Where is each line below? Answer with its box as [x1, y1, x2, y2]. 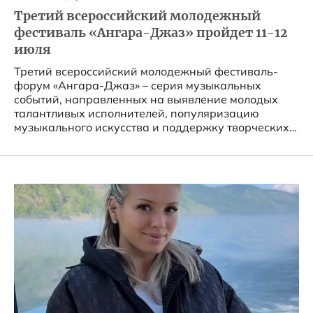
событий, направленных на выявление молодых [14, 92, 278, 106]
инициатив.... [14, 134, 85, 148]
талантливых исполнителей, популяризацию [14, 106, 259, 120]
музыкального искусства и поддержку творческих [14, 120, 289, 134]
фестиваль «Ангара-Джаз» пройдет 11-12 [14, 25, 288, 41]
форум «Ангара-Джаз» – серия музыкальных [14, 78, 261, 92]
